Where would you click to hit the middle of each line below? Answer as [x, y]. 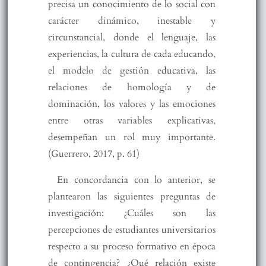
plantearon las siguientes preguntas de [132, 196]
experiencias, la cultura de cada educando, [132, 54]
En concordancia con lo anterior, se [136, 180]
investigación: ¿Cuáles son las [132, 213]
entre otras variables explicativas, [132, 120]
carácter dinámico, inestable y [132, 20]
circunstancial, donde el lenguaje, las [132, 37]
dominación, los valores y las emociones [132, 104]
